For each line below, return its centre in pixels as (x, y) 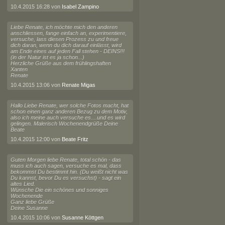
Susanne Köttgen (82, 217)
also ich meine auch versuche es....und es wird (68, 118)
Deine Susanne (29, 208)
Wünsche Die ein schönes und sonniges (59, 190)
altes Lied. (23, 184)
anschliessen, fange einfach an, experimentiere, (68, 33)
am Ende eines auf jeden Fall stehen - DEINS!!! (67, 51)
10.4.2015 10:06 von (36, 217)
